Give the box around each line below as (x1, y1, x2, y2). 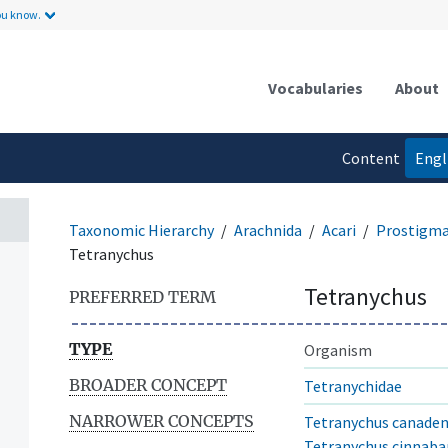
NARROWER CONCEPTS (69, 410, 254, 431)
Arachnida (234, 219, 302, 240)
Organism (304, 339, 372, 360)
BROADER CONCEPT (69, 374, 227, 395)
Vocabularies (268, 77, 363, 98)
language (335, 187, 400, 208)
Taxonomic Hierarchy (69, 219, 214, 240)
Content (341, 147, 400, 168)
